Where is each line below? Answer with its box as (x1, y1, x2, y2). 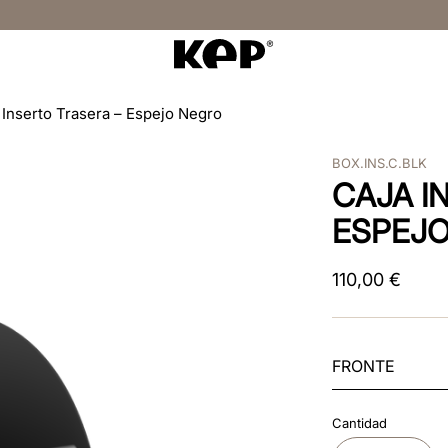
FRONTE (332, 355, 396, 376)
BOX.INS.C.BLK (332, 155, 428, 171)
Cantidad (332, 415, 388, 431)
